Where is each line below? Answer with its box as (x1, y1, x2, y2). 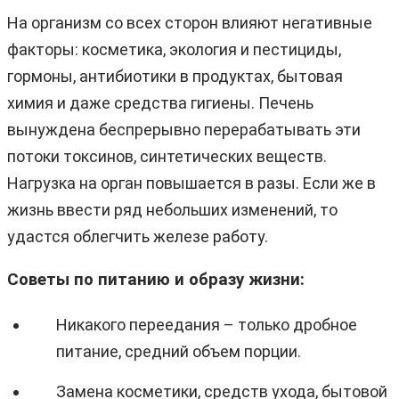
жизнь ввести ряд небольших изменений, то (7, 199, 338, 219)
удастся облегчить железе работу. (7, 226, 268, 246)
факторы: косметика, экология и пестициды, (7, 39, 341, 59)
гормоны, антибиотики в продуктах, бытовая (7, 66, 343, 85)
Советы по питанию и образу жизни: (7, 269, 305, 289)
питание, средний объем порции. (56, 341, 301, 361)
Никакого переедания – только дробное (56, 314, 357, 334)
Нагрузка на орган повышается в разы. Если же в (7, 173, 376, 192)
